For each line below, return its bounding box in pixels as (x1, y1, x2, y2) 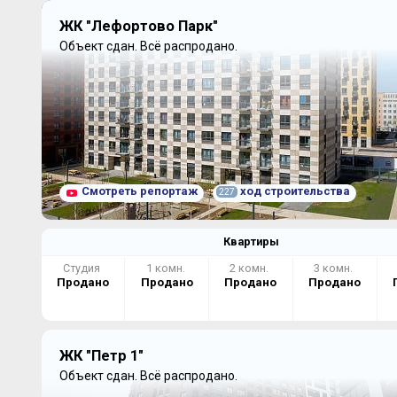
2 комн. (230, 261, 272, 275)
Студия (62, 261, 103, 275)
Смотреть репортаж (81, 184, 198, 198)
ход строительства (237, 184, 350, 198)
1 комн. (145, 261, 188, 275)
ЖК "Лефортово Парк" (58, 18, 218, 35)
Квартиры (222, 235, 279, 248)
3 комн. (314, 261, 356, 275)
